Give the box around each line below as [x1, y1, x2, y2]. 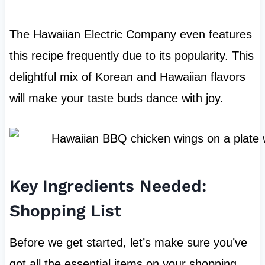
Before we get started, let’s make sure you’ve [9, 235, 247, 249]
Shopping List [9, 201, 121, 221]
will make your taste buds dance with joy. [9, 91, 224, 105]
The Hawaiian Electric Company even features [9, 27, 252, 41]
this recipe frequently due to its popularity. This [9, 49, 254, 62]
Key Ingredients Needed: [9, 176, 206, 196]
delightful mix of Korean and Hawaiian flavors [9, 70, 245, 83]
